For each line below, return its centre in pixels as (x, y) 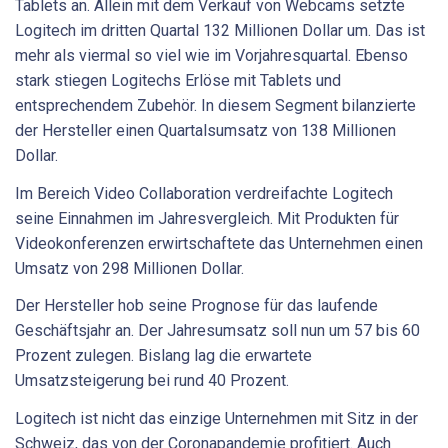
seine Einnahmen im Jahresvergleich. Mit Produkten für (207, 218)
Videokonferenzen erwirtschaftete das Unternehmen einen (219, 243)
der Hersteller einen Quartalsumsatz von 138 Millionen (205, 131)
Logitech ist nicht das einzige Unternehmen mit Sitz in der (216, 418)
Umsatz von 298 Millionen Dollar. (129, 268)
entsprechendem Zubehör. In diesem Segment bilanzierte (215, 106)
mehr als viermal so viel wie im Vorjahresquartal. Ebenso (211, 56)
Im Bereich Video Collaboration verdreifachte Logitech (204, 193)
